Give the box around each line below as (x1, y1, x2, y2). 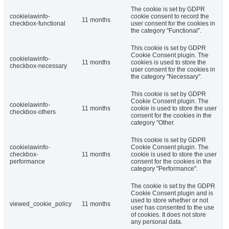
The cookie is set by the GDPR (131, 182, 215, 190)
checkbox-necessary (10, 62, 67, 70)
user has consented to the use (131, 203, 214, 211)
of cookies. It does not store (131, 211, 206, 218)
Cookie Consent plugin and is (131, 189, 213, 197)
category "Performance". (131, 165, 198, 172)
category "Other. (131, 119, 175, 126)
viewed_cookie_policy (10, 200, 72, 208)
